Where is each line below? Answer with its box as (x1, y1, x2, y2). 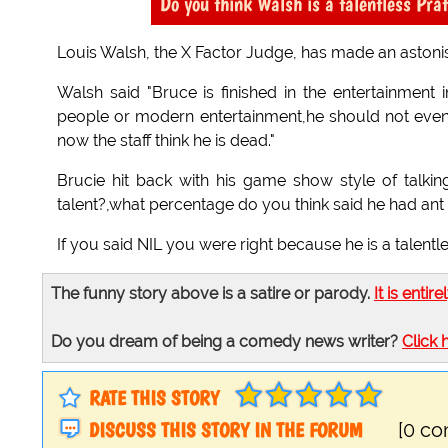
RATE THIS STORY (89, 386, 219, 411)
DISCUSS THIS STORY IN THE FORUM (89, 418, 362, 443)
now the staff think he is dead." (57, 131, 275, 151)
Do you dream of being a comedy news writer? (51, 332, 402, 352)
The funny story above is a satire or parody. (51, 284, 374, 304)
